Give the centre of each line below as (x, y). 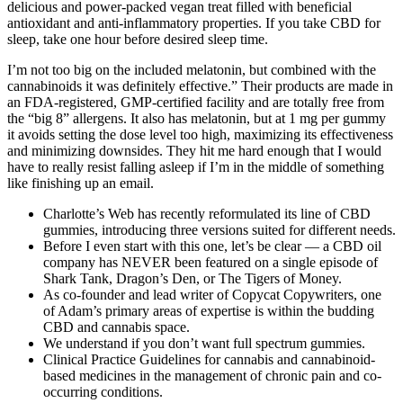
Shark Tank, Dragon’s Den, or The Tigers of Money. (193, 279)
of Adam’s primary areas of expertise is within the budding (209, 311)
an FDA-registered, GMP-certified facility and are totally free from (196, 103)
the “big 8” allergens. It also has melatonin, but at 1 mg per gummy (197, 119)
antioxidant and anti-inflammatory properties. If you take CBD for (194, 23)
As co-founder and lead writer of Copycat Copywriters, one (212, 295)
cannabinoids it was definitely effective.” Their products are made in (200, 86)
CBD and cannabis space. (116, 327)
